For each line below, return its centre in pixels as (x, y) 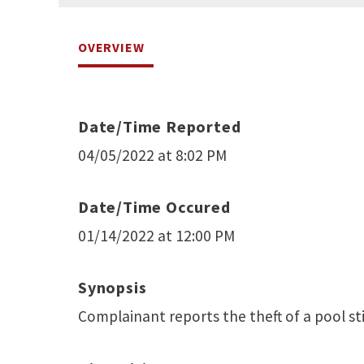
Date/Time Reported (160, 126)
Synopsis (113, 288)
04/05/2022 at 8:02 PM (152, 155)
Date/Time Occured (154, 207)
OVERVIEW (111, 47)
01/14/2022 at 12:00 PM (156, 236)
